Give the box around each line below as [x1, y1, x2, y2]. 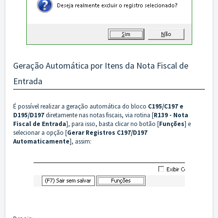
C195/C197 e [148, 102, 183, 111]
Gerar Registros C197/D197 [67, 128, 147, 137]
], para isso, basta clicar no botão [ [66, 120, 159, 128]
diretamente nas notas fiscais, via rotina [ [44, 111, 154, 120]
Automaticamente [13, 137, 70, 146]
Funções [159, 120, 184, 128]
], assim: [70, 137, 91, 146]
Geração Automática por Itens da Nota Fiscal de [13, 60, 188, 72]
